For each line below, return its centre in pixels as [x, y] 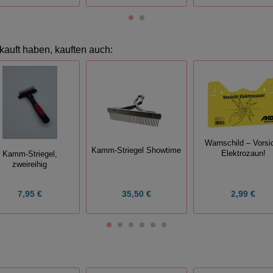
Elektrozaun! [243, 154]
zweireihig [30, 165]
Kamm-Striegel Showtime [136, 150]
